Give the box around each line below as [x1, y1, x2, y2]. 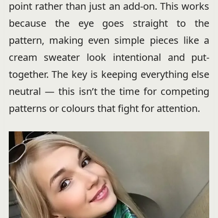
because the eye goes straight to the [8, 17, 210, 30]
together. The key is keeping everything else [8, 68, 210, 81]
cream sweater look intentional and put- [8, 51, 210, 64]
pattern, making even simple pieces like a [8, 34, 210, 47]
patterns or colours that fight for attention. [8, 102, 200, 115]
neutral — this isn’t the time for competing [8, 85, 210, 98]
